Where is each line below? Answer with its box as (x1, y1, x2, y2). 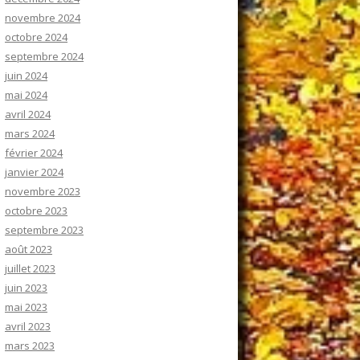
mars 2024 (5, 126, 55, 141)
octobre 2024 (5, 30, 67, 45)
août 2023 (5, 242, 52, 257)
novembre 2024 (5, 10, 80, 26)
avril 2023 (5, 319, 51, 334)
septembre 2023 (5, 223, 84, 238)
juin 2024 (5, 68, 47, 84)
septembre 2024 (5, 49, 84, 64)
